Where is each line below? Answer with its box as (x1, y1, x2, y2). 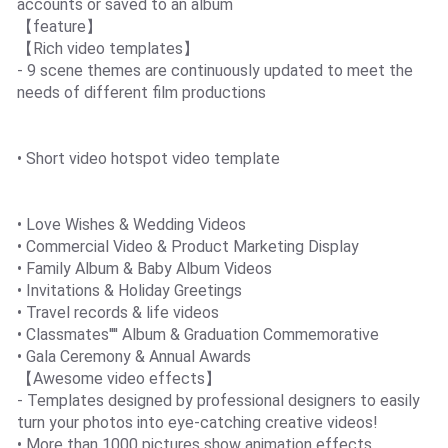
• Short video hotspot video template (16, 148, 280, 168)
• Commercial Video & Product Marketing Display (16, 236, 359, 256)
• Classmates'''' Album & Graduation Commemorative (16, 324, 379, 344)
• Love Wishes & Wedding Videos (16, 214, 246, 234)
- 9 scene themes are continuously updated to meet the (16, 60, 413, 80)
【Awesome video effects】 (16, 368, 221, 388)
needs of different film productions (16, 82, 266, 102)
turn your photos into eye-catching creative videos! (16, 412, 378, 432)
